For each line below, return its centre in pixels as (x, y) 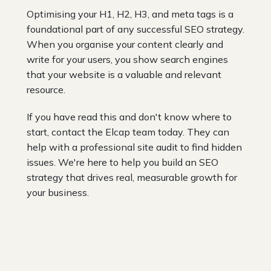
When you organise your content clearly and (125, 44)
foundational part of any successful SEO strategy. (135, 29)
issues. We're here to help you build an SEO (122, 162)
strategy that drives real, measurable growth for (132, 177)
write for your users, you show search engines (127, 59)
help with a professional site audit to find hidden (134, 147)
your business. (58, 192)
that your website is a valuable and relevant (124, 74)
